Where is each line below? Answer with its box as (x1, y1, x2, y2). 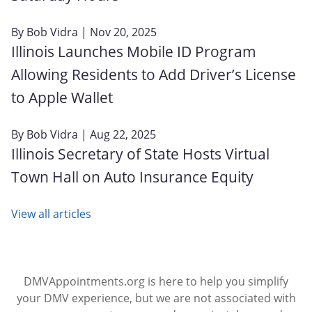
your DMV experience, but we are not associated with (16, 290, 296, 306)
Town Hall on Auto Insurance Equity (11, 166, 253, 187)
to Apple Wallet (11, 87, 113, 107)
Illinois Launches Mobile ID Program (11, 41, 256, 61)
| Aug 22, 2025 (78, 126, 156, 142)
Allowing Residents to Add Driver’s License (11, 64, 296, 84)
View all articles (11, 205, 91, 221)
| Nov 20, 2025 (78, 24, 157, 40)
